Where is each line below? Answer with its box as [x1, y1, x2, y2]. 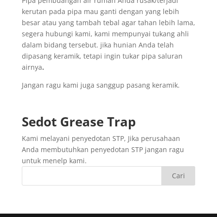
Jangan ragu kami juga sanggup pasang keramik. [21, 80, 180, 90]
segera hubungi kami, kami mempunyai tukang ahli [21, 29, 189, 38]
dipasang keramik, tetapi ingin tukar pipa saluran [21, 51, 183, 61]
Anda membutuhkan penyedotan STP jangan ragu [21, 144, 184, 154]
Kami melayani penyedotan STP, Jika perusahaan [21, 133, 180, 143]
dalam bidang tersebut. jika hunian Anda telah [21, 40, 174, 49]
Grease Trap [60, 112, 136, 130]
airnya [21, 62, 42, 72]
